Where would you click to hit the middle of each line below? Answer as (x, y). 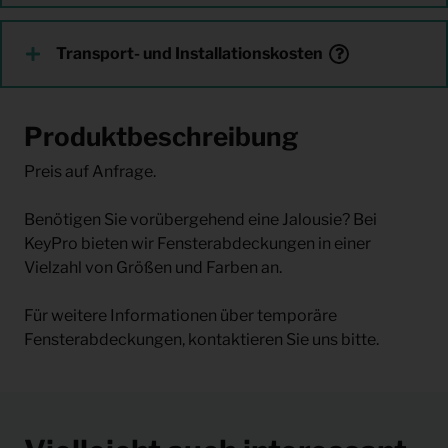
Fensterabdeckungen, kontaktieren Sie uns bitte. (201, 339)
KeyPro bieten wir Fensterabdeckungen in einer (197, 243)
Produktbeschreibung (161, 136)
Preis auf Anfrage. (90, 171)
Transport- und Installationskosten (189, 53)
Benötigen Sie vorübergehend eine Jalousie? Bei (200, 219)
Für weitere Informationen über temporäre (180, 315)
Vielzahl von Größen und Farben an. (153, 267)
